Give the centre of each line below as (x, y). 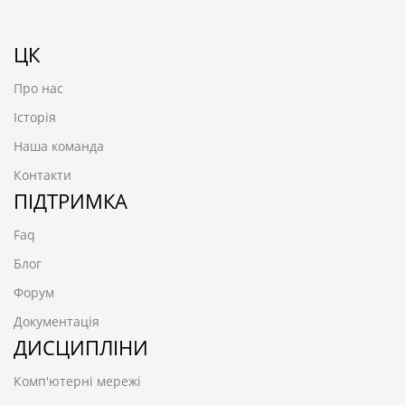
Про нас (38, 88)
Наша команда (59, 146)
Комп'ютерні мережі (77, 381)
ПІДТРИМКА (71, 200)
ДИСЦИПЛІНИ (81, 347)
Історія (35, 117)
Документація (57, 321)
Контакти (42, 174)
